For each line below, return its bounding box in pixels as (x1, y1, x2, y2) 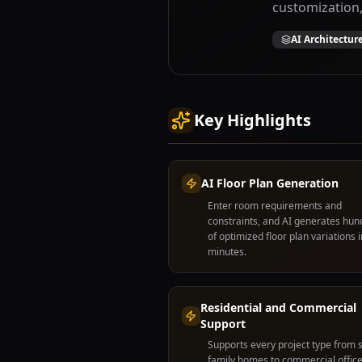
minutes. (208, 245, 246, 259)
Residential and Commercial (200, 300, 356, 315)
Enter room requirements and (208, 199, 342, 213)
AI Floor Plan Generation (201, 175, 339, 191)
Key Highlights (194, 109, 311, 131)
